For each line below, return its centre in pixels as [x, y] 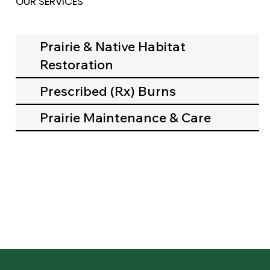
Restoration [77, 65]
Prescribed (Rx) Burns [108, 91]
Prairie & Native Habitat [113, 47]
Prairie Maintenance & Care [126, 118]
